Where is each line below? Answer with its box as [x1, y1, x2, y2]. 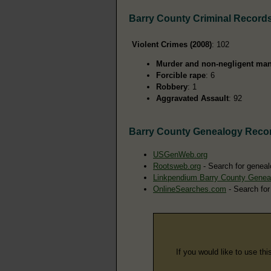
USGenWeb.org [153, 149, 207, 159]
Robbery [156, 82, 188, 91]
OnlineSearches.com [153, 184, 226, 194]
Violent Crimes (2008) [132, 39, 212, 49]
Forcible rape [156, 70, 206, 80]
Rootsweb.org [153, 161, 201, 171]
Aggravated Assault [156, 93, 229, 103]
